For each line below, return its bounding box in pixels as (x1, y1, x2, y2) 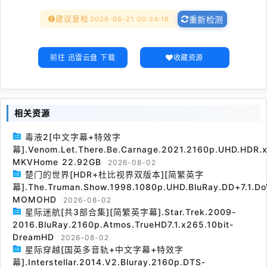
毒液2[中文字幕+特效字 (25, 132, 121, 142)
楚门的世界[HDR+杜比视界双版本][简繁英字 (25, 169, 204, 179)
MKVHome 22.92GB (13, 157, 101, 167)
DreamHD (13, 232, 54, 242)
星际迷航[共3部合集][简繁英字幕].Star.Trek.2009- (25, 207, 236, 217)
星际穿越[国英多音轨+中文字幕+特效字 (25, 244, 184, 254)
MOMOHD (13, 194, 57, 204)
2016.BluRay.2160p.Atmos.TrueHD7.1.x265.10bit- (13, 219, 234, 229)
